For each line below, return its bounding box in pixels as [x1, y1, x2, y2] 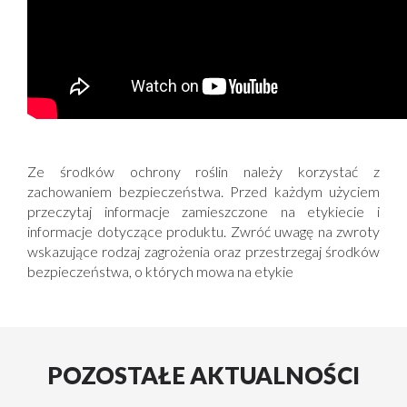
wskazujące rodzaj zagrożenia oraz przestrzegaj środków [27, 243, 380, 260]
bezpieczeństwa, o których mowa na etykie [27, 263, 293, 280]
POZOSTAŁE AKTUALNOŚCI [47, 361, 360, 390]
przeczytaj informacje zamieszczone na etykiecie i [27, 203, 380, 220]
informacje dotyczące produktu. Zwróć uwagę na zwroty [27, 223, 380, 240]
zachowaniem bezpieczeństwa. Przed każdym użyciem [27, 183, 380, 200]
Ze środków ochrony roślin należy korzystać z [27, 163, 380, 180]
